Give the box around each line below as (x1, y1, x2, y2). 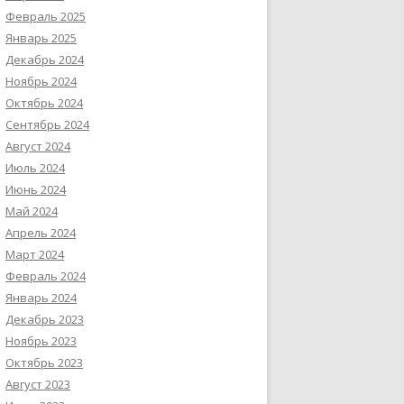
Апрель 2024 (5, 225, 76, 241)
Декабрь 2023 (5, 311, 84, 327)
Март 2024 (5, 246, 64, 262)
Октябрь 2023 (5, 354, 83, 371)
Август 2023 (5, 376, 70, 392)
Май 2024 (5, 203, 58, 219)
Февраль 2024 (5, 268, 86, 284)
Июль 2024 (5, 160, 65, 176)
